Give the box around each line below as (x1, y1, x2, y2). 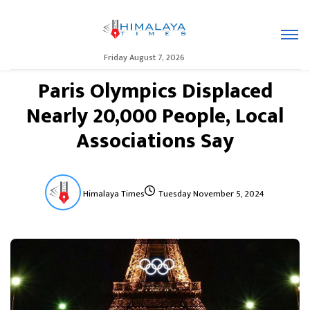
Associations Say (76, 124, 234, 158)
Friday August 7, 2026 (104, 50, 185, 64)
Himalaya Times (82, 186, 145, 201)
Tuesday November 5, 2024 (158, 186, 264, 201)
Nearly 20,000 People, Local (26, 99, 284, 134)
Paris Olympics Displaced (37, 74, 273, 109)
